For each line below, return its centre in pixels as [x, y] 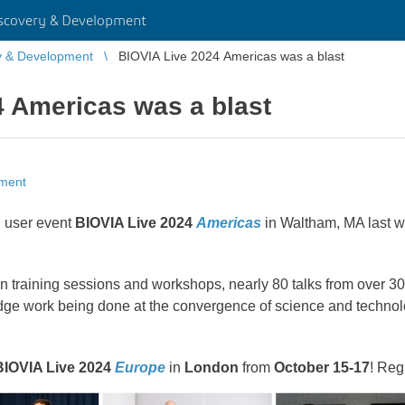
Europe [140, 367]
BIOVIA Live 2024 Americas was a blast [231, 56]
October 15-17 [322, 367]
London [212, 367]
